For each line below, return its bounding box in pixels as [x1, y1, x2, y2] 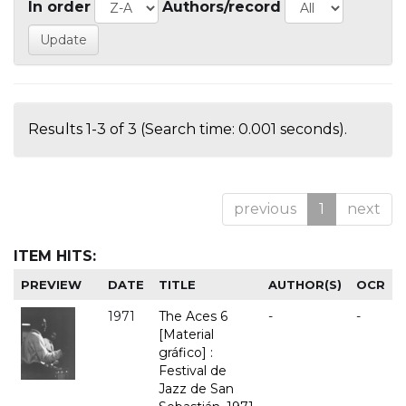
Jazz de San [159, 381, 234, 398]
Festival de [159, 362, 227, 380]
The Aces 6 [159, 308, 227, 325]
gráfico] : [159, 344, 213, 362]
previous [234, 200, 296, 218]
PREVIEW [21, 277, 82, 293]
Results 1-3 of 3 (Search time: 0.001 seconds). [28, 121, 347, 139]
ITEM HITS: [14, 247, 96, 266]
